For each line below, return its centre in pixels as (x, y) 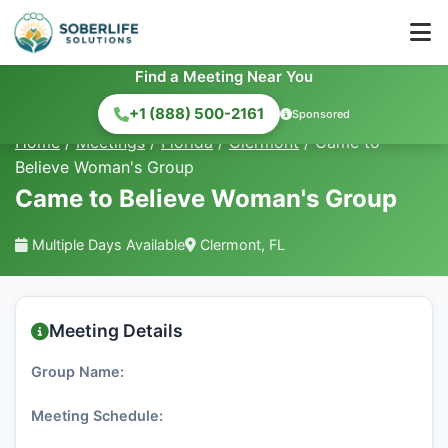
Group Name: (77, 371)
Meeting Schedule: (97, 415)
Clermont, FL (240, 244)
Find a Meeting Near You (224, 76)
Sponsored (321, 113)
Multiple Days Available (106, 244)
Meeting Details (116, 330)
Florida (187, 142)
